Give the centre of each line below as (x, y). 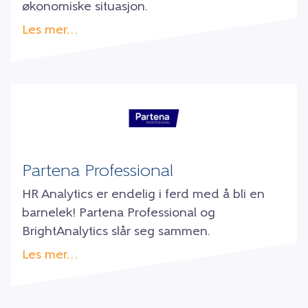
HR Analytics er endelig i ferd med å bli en (143, 195)
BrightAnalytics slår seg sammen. (116, 232)
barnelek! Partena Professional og (119, 214)
